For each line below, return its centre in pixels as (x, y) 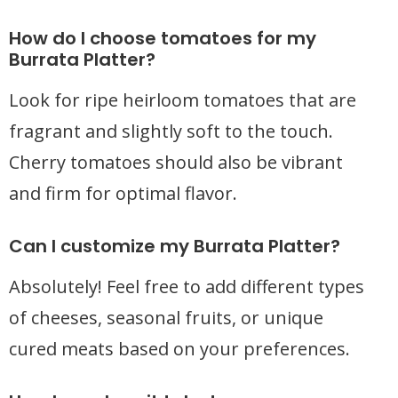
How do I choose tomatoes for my (163, 38)
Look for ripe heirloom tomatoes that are (183, 100)
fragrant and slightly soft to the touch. (171, 131)
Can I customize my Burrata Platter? (175, 246)
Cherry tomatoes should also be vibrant (176, 162)
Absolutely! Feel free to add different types (187, 287)
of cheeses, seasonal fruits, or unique (166, 318)
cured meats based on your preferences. (179, 349)
